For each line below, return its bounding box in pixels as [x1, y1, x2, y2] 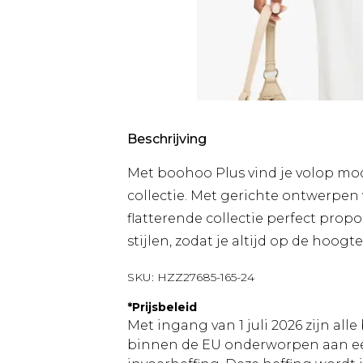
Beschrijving [127, 131, 207, 147]
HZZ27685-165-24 [157, 270, 254, 284]
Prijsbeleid [132, 300, 197, 314]
